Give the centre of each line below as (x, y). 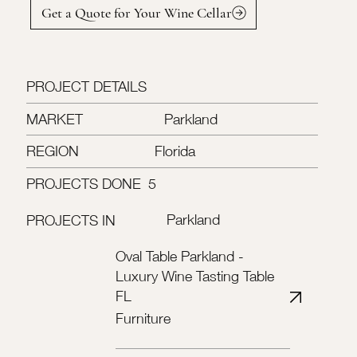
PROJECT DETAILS (86, 87)
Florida (175, 151)
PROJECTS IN (71, 220)
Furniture (143, 319)
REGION (52, 151)
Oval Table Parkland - (180, 257)
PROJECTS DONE (83, 183)
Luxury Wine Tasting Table (195, 277)
